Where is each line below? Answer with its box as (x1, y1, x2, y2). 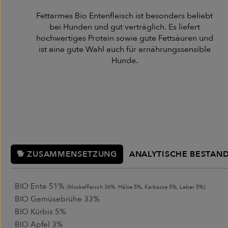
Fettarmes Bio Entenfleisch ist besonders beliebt (36, 10, 213, 22)
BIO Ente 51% (15, 181, 67, 192)
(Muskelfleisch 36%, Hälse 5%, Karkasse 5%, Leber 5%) (67, 183, 205, 191)
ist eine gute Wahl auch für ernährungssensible (38, 44, 211, 55)
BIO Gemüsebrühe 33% (15, 194, 100, 205)
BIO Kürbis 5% (15, 207, 68, 217)
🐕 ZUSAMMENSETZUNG (17, 149, 117, 160)
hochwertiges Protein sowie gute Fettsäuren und (36, 33, 213, 44)
